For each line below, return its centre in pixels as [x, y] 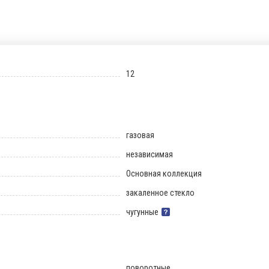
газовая [140, 135]
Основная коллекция [164, 174]
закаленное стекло [160, 193]
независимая [149, 154]
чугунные [142, 212]
